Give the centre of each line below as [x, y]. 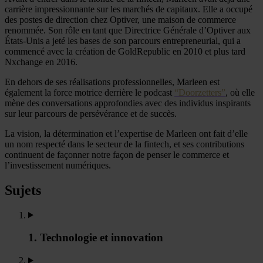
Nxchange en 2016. [41, 62]
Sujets [23, 190]
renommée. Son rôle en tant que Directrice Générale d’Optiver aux [128, 30]
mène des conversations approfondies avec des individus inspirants [128, 103]
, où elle [240, 92]
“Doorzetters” [200, 92]
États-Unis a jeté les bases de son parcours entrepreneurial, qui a [123, 41]
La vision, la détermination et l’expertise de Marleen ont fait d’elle [126, 133]
